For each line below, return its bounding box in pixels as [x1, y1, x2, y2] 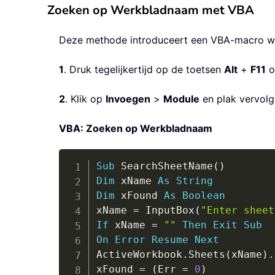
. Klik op [65, 93, 106, 106]
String [176, 175, 213, 187]
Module [163, 93, 199, 106]
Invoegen [106, 93, 150, 106]
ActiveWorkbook [96, 249, 182, 261]
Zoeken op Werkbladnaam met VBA [47, 2, 254, 19]
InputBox [139, 204, 195, 217]
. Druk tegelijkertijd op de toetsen [64, 63, 224, 76]
